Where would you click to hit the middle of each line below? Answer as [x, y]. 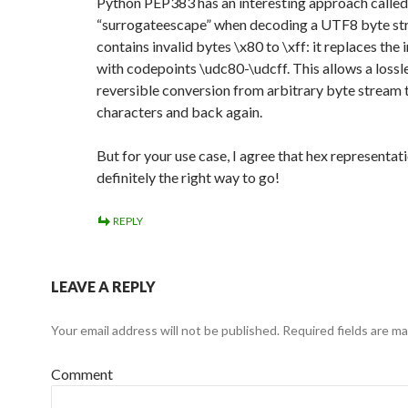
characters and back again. [179, 112]
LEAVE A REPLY [103, 286]
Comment [82, 374]
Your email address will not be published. [165, 330]
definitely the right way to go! [188, 177]
